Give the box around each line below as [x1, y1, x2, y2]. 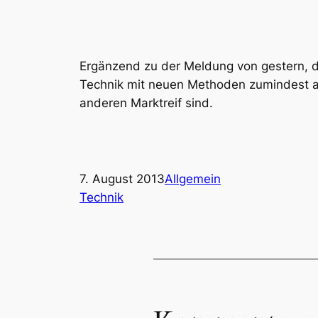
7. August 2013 [79, 172, 165, 187]
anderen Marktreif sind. [79, 96, 213, 111]
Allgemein [165, 172, 221, 187]
